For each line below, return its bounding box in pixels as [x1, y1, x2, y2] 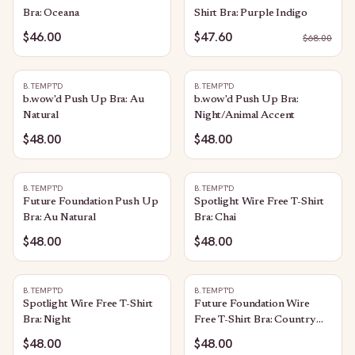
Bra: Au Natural [23, 212, 96, 223]
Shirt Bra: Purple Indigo [194, 8, 307, 19]
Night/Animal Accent [194, 110, 296, 121]
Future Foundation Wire [194, 299, 310, 310]
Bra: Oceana [23, 8, 79, 19]
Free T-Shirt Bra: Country [194, 315, 316, 326]
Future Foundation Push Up [23, 197, 158, 208]
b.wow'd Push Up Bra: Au [23, 94, 144, 105]
